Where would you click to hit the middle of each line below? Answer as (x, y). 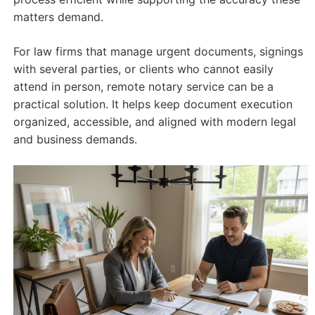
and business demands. (75, 140)
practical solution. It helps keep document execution (153, 104)
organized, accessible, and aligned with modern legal (154, 122)
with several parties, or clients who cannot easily (143, 69)
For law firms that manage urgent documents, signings (158, 52)
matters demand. (58, 17)
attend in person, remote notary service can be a (143, 87)
